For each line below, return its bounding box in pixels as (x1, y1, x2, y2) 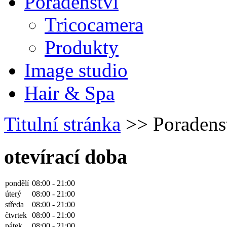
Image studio (24, 59, 128, 81)
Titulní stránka (4, 113, 121, 135)
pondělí (5, 179, 29, 188)
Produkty (45, 36, 119, 58)
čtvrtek (5, 211, 27, 220)
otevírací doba (4, 145, 127, 168)
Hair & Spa (24, 82, 115, 104)
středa (5, 200, 24, 209)
